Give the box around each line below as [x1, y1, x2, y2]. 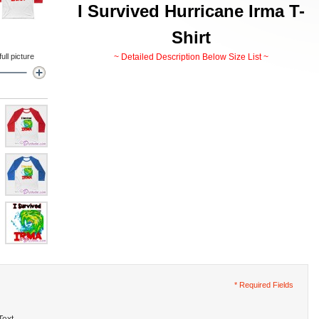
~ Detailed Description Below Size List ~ [113, 52, 268, 62]
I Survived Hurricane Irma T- [77, 1, 305, 21]
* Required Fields [234, 281, 293, 289]
